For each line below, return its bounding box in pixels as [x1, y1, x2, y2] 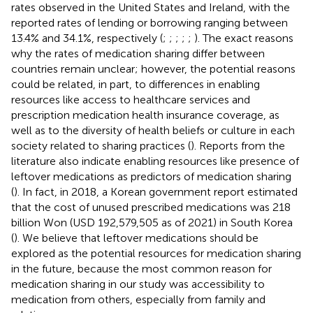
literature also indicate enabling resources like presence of [11, 154, 299, 168]
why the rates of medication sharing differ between [11, 46, 265, 60]
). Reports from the [191, 138, 285, 152]
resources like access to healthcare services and [11, 92, 250, 106]
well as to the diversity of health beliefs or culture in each [11, 123, 295, 137]
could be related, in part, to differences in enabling [11, 77, 260, 91]
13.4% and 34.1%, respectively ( [11, 31, 163, 45]
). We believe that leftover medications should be [14, 231, 259, 245]
